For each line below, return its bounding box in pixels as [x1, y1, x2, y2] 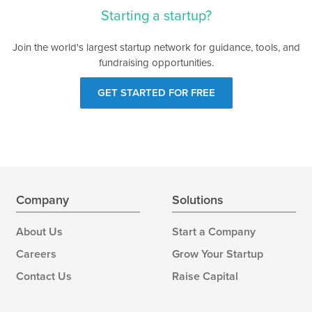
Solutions [172, 192, 224, 208]
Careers [16, 247, 56, 261]
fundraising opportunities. [98, 56, 214, 69]
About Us [16, 225, 63, 239]
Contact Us [16, 270, 72, 283]
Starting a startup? [100, 8, 212, 24]
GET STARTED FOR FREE [97, 86, 215, 99]
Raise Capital [172, 270, 238, 283]
